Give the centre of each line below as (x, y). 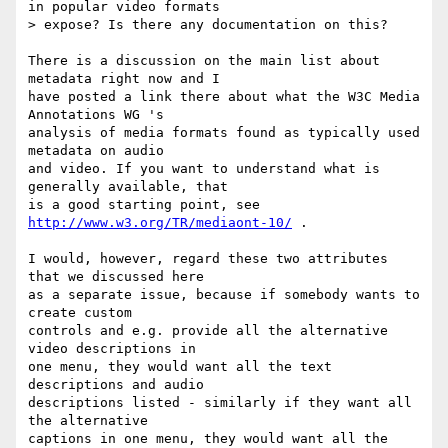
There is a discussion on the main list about (204, 61)
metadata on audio (96, 151)
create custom (80, 313)
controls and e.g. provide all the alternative (208, 331)
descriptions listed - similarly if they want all (220, 403)
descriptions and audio (116, 385)
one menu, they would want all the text (180, 367)
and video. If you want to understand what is (204, 169)
